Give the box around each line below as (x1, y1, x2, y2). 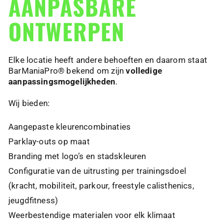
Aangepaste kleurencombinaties (8, 122, 131, 132)
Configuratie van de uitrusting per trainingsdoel (8, 166, 186, 176)
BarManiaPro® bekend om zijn (8, 66, 126, 76)
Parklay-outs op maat (8, 137, 90, 147)
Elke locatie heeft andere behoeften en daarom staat (8, 55, 207, 65)
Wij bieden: (8, 98, 50, 109)
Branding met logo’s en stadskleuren (8, 151, 146, 162)
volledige (126, 66, 162, 76)
